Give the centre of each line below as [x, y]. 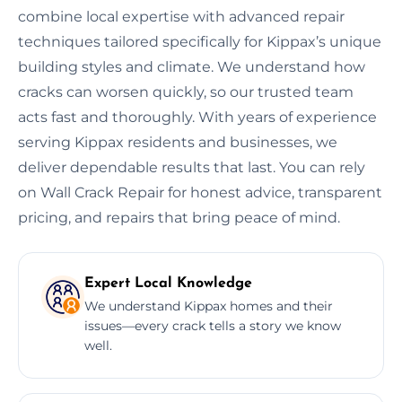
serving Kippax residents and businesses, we [178, 142]
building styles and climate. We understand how [192, 66]
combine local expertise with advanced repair [181, 16]
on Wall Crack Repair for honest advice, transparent [200, 192]
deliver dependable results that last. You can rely [192, 167]
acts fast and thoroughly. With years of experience [197, 117]
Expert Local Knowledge [168, 283]
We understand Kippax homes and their [209, 306]
